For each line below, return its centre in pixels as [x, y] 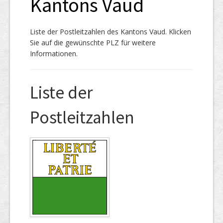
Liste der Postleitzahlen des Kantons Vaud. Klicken [111, 31]
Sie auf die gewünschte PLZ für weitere [93, 42]
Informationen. [54, 53]
